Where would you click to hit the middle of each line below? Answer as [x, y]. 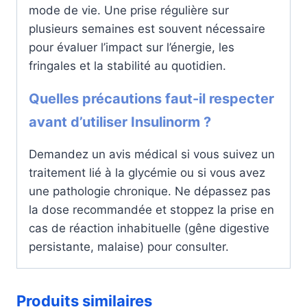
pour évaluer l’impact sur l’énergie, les [132, 47]
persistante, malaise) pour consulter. [129, 246]
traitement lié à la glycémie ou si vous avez [147, 172]
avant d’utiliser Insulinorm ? [120, 122]
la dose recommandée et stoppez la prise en [151, 209]
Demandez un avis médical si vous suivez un [152, 154]
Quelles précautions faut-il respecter [151, 98]
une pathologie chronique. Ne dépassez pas [150, 191]
